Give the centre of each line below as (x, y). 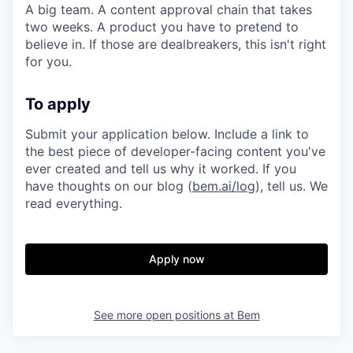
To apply (58, 104)
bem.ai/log (224, 186)
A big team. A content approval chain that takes (169, 9)
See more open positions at (165, 315)
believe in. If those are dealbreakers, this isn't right (176, 44)
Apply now (176, 259)
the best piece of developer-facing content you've (175, 151)
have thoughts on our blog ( (109, 186)
